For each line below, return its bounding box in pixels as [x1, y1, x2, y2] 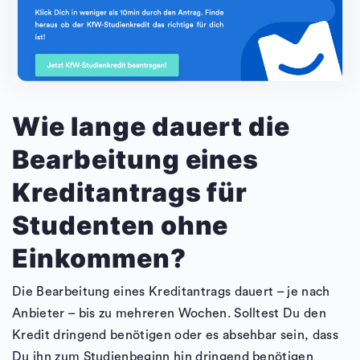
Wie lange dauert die [12, 110, 291, 142]
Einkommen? [12, 242, 186, 274]
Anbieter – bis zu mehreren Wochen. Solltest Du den [12, 306, 327, 320]
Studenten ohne [12, 209, 229, 241]
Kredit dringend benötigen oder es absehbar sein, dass [12, 328, 338, 342]
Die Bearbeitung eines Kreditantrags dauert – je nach [12, 284, 330, 298]
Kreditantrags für [12, 176, 248, 208]
